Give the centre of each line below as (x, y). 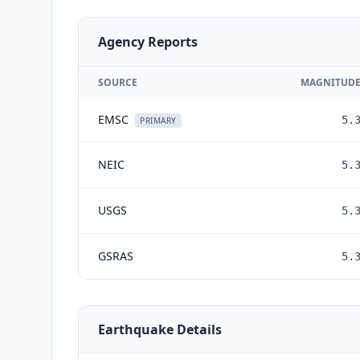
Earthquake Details (160, 329)
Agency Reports (148, 41)
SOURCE (118, 82)
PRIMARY (158, 120)
